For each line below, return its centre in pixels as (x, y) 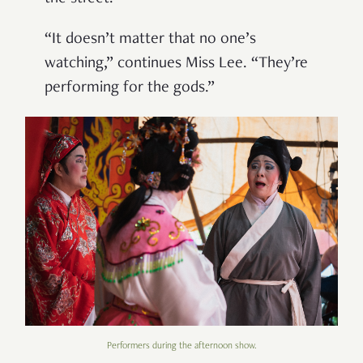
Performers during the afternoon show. (181, 346)
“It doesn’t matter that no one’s (150, 40)
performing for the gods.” (130, 89)
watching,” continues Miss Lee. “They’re (176, 64)
